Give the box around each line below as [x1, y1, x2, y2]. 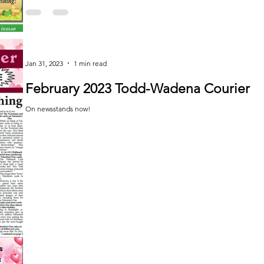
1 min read [74, 58, 107, 68]
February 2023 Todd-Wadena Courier [25, 81, 250, 97]
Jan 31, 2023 [25, 58, 63, 68]
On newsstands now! [25, 104, 90, 113]
